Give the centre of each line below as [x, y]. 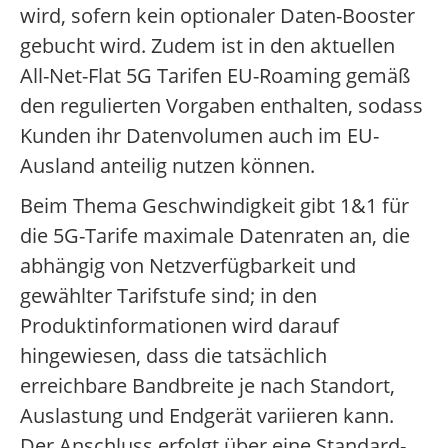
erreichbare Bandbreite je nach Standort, [207, 386]
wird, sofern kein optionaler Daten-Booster [217, 16]
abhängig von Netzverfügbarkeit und [188, 266]
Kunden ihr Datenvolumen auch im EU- [199, 136]
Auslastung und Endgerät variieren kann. [207, 416]
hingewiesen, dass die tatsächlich [173, 356]
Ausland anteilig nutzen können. [167, 166]
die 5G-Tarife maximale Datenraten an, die [215, 236]
